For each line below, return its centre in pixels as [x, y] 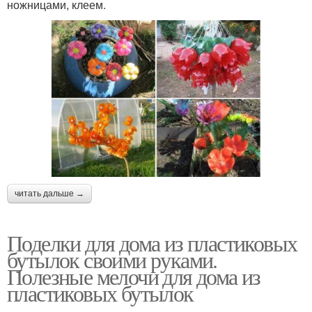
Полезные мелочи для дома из [134, 276]
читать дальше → [49, 194]
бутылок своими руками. [112, 260]
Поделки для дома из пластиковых [152, 243]
